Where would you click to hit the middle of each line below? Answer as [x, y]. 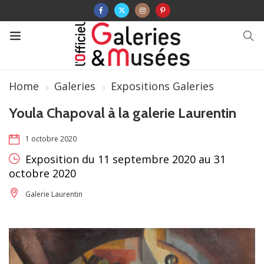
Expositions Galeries [162, 86]
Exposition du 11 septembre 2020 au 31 [124, 159]
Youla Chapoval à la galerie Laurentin [123, 113]
